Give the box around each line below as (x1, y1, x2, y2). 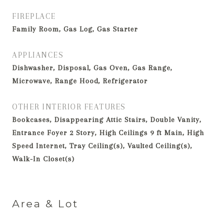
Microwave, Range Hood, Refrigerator (12, 77, 148, 85)
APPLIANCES (12, 50, 63, 60)
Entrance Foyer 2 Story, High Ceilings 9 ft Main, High (12, 128, 204, 137)
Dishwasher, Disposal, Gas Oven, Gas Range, (12, 63, 172, 72)
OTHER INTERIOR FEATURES (12, 102, 126, 111)
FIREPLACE (12, 12, 56, 21)
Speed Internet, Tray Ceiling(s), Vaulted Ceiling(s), (12, 141, 192, 150)
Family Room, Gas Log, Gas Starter (12, 25, 138, 33)
